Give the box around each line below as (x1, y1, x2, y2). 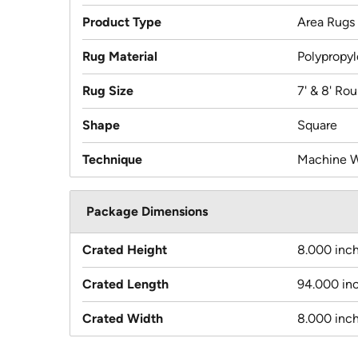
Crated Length (82, 276, 169, 292)
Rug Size (82, 83, 133, 99)
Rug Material (82, 49, 157, 65)
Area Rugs (297, 14, 355, 30)
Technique (82, 152, 142, 168)
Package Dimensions (86, 204, 208, 220)
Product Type (82, 14, 161, 30)
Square (297, 117, 337, 133)
